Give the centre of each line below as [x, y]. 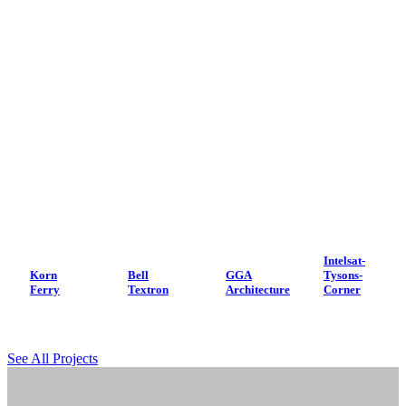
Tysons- [343, 275]
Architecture [258, 290]
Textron [148, 290]
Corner [342, 290]
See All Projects [53, 359]
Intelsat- [344, 261]
